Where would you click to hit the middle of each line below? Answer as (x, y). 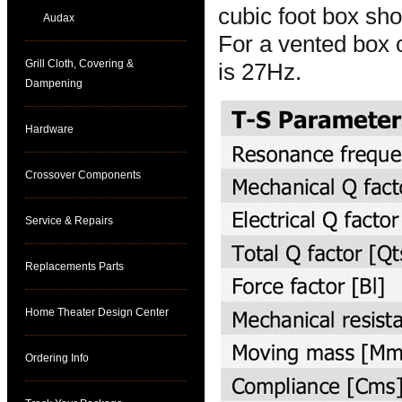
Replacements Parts (74, 267)
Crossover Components (83, 175)
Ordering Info (57, 358)
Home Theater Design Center (97, 312)
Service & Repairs (69, 221)
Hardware (49, 129)
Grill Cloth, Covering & (79, 64)
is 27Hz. (263, 72)
